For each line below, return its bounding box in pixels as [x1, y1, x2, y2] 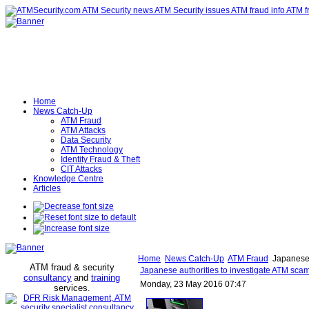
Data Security [61, 135, 111, 145]
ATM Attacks [61, 126, 106, 135]
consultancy [23, 272, 72, 283]
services [54, 283, 88, 293]
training [91, 272, 120, 283]
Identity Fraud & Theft [61, 154, 140, 164]
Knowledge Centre [33, 174, 103, 183]
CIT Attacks [61, 164, 102, 174]
